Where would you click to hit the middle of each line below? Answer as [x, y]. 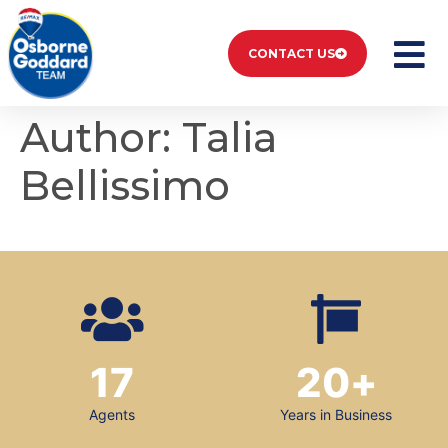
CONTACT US [292, 53]
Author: [101, 138]
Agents [112, 415]
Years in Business [336, 415]
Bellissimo [125, 186]
